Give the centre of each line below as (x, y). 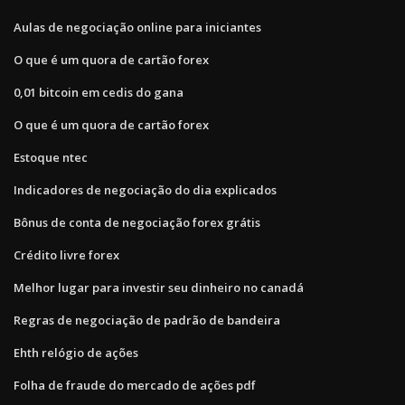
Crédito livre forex (66, 254)
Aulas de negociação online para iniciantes (137, 27)
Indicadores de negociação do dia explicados (145, 189)
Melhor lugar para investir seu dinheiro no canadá (159, 287)
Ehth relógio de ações (76, 352)
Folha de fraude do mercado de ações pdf (135, 385)
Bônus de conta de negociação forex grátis (137, 222)
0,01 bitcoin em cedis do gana (99, 92)
